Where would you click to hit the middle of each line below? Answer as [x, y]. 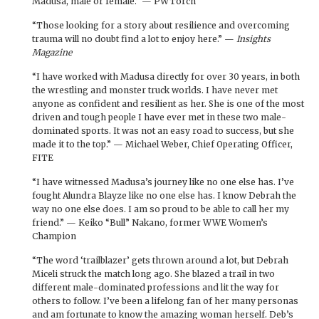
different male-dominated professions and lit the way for [156, 287]
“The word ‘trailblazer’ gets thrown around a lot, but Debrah [160, 260]
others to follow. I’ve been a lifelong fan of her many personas [165, 300]
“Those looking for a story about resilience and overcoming [161, 25]
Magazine [52, 52]
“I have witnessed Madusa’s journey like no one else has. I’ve [163, 182]
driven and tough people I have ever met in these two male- [159, 117]
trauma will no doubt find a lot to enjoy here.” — [134, 38]
